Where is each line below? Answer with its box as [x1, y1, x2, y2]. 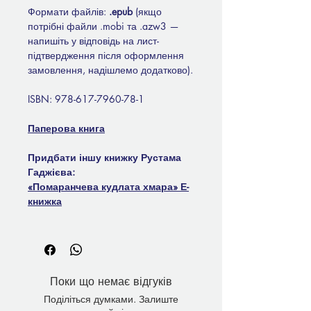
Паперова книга [28, 121, 105, 135]
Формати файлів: [28, 5, 109, 19]
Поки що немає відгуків [50, 274, 172, 289]
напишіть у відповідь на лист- [28, 34, 159, 48]
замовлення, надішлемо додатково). [28, 63, 193, 77]
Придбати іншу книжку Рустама [28, 151, 181, 165]
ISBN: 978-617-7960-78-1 [28, 92, 144, 106]
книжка [28, 194, 62, 208]
